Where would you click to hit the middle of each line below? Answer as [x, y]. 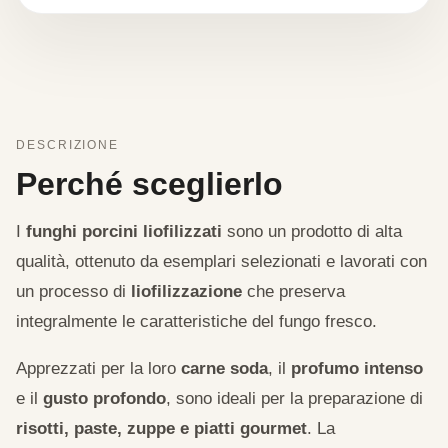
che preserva [293, 291]
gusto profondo [104, 398]
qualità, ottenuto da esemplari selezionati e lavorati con [221, 261]
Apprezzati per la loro [98, 368]
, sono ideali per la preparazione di [294, 398]
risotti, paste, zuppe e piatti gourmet [161, 428]
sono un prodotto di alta [312, 231]
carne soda [224, 368]
